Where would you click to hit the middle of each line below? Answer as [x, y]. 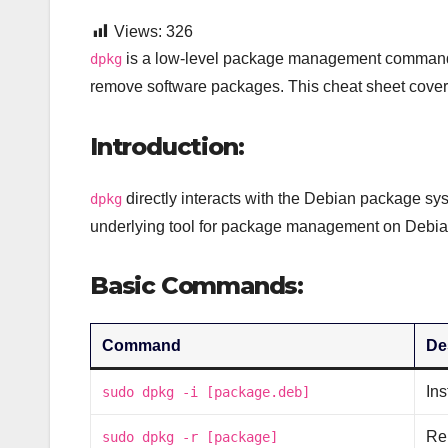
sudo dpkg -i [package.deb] [206, 392]
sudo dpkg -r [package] [190, 437]
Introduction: [167, 147]
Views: [138, 32]
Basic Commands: [196, 285]
